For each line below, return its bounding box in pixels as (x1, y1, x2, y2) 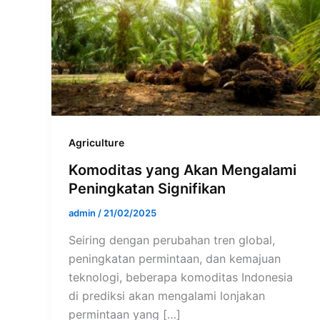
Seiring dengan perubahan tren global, (69, 232, 275, 247)
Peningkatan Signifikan (69, 180, 226, 198)
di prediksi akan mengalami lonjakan (69, 288, 265, 303)
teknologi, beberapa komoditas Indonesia (69, 269, 293, 284)
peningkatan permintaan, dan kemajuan (69, 251, 281, 266)
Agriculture (69, 136, 124, 149)
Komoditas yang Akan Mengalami (69, 161, 296, 179)
